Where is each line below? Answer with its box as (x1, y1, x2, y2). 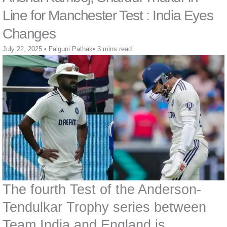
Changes (3, 26, 56, 42)
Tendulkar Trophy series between (3, 199, 206, 215)
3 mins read (97, 45, 132, 53)
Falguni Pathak (49, 45, 93, 53)
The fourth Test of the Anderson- (3, 181, 201, 197)
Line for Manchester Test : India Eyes (3, 8, 213, 24)
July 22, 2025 (3, 45, 42, 53)
